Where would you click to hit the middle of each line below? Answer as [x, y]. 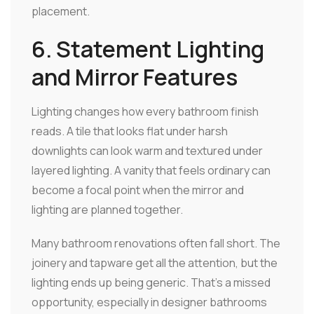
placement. [61, 11]
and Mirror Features [135, 77]
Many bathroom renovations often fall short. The [156, 243]
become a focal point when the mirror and [138, 190]
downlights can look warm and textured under [147, 150]
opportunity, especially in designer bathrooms [149, 302]
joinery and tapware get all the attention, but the [155, 262]
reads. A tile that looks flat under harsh [130, 131]
